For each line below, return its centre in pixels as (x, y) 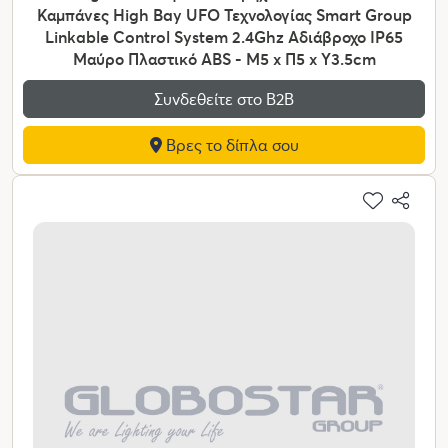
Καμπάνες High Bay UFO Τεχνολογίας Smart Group (224, 15)
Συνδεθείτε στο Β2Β (224, 99)
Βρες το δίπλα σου (230, 145)
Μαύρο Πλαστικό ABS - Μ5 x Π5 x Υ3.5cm (224, 59)
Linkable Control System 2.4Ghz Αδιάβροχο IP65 (224, 37)
